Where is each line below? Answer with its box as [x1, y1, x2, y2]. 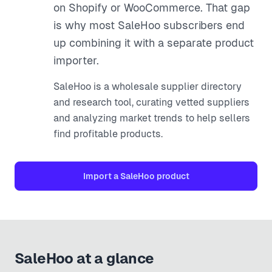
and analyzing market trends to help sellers [53, 112, 250, 124]
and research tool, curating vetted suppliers [53, 97, 250, 108]
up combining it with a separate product [53, 36, 254, 49]
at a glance [73, 250, 154, 267]
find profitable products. [53, 128, 163, 140]
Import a [83, 171, 120, 181]
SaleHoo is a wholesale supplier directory [53, 81, 242, 92]
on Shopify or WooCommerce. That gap [53, 1, 250, 14]
